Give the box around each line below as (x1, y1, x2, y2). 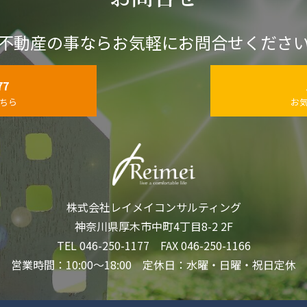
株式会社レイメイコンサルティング (66, 198, 241, 215)
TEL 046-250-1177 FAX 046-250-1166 (56, 236, 251, 254)
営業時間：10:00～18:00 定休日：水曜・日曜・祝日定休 (11, 256, 296, 273)
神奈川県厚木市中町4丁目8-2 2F (74, 217, 233, 234)
